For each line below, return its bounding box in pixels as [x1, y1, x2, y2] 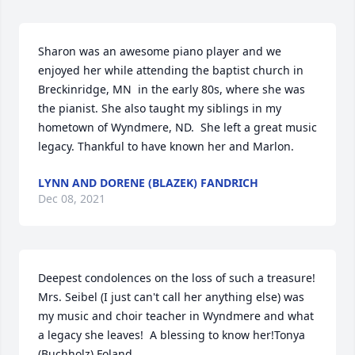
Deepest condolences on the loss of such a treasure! [38, 270, 315, 286]
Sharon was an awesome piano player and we [38, 44, 281, 59]
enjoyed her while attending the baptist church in [38, 63, 303, 78]
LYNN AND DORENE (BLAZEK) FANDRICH [38, 175, 258, 191]
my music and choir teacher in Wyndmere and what [38, 308, 314, 324]
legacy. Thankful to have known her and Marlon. [38, 139, 294, 155]
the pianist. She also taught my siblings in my [38, 101, 281, 116]
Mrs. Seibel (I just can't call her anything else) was [38, 289, 304, 305]
